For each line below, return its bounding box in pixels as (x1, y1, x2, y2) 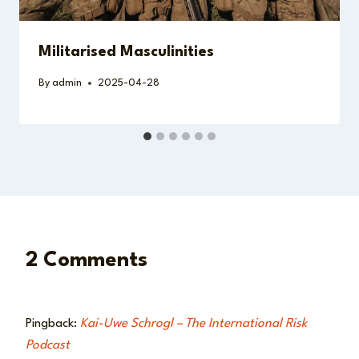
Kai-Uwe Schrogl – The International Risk (80, 317, 307, 331)
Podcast (26, 339, 70, 353)
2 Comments (26, 250, 147, 272)
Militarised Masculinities (38, 44, 214, 59)
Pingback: (26, 317, 80, 331)
